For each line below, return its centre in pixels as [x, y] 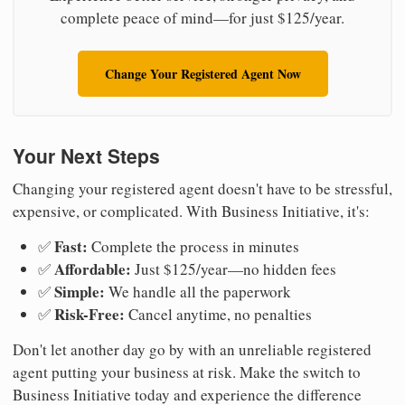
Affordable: [93, 268]
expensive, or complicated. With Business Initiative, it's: [191, 211]
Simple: [80, 291]
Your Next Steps [86, 156]
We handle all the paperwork [198, 291]
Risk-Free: [89, 314]
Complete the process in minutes [193, 246]
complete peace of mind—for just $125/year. [202, 18]
